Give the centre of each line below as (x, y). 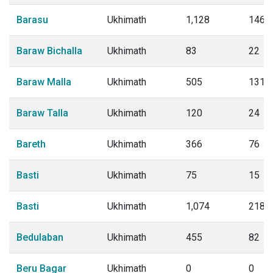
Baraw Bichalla (49, 51)
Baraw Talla (42, 113)
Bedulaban (40, 237)
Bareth (31, 144)
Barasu (32, 20)
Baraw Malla (44, 82)
